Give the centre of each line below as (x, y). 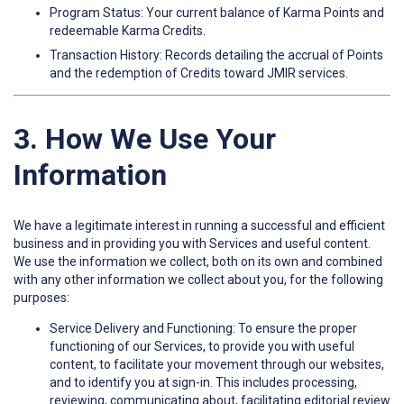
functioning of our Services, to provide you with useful (202, 347)
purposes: (41, 298)
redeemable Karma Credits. (128, 31)
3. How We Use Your (145, 138)
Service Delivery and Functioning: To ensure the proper (203, 329)
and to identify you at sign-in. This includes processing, (203, 383)
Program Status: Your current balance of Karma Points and (217, 13)
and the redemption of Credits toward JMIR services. (199, 73)
